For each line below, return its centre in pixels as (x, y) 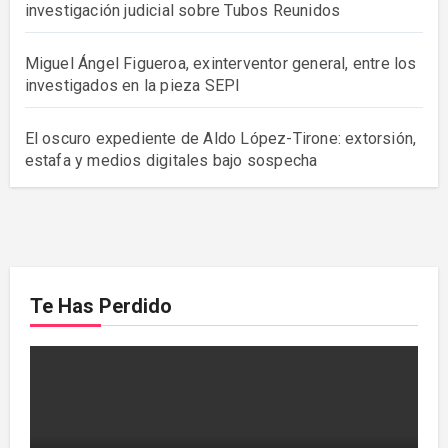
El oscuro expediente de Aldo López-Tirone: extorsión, (220, 139)
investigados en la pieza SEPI (132, 86)
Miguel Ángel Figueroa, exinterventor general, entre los (220, 64)
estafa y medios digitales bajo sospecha (171, 161)
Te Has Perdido (100, 306)
